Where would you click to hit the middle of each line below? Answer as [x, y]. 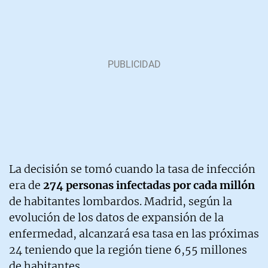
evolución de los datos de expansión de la [116, 217]
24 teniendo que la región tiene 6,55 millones [128, 249]
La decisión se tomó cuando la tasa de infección [132, 169]
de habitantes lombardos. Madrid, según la [121, 201]
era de [26, 185]
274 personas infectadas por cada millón [149, 185]
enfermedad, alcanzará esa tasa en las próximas [134, 233]
